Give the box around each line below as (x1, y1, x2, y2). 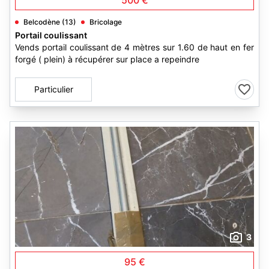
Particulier (34, 84, 73, 94)
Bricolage (89, 17, 122, 26)
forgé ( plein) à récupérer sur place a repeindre (15, 54, 199, 64)
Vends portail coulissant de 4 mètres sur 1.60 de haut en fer (15, 42, 254, 52)
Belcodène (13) (23, 17, 76, 26)
